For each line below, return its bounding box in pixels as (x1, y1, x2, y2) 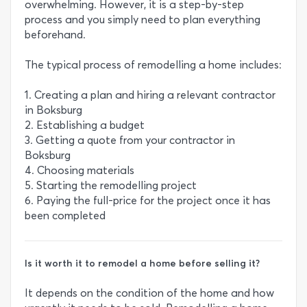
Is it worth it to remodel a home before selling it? (25, 257, 260, 270)
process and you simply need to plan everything (25, 13, 260, 26)
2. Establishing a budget (25, 119, 145, 132)
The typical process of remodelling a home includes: (25, 58, 282, 71)
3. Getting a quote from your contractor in (25, 134, 235, 147)
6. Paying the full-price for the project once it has (25, 194, 271, 207)
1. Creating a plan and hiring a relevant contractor (25, 88, 275, 101)
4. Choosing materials (25, 164, 134, 177)
